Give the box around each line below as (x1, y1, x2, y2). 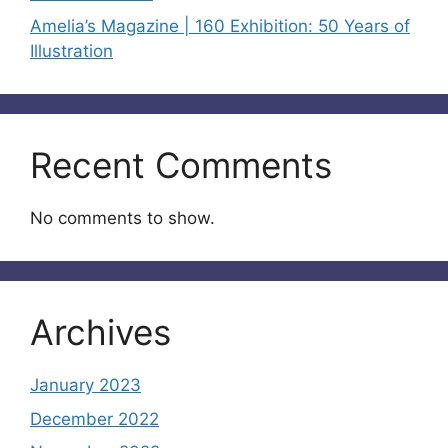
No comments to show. (30, 208, 215, 228)
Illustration (30, 41, 113, 61)
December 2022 (30, 408, 159, 429)
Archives (30, 311, 171, 353)
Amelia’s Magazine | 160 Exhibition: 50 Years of (30, 16, 410, 36)
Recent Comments (30, 144, 332, 186)
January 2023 (30, 375, 141, 395)
